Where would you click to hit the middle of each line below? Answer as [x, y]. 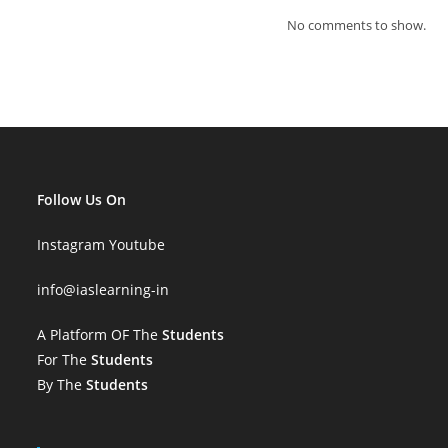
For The [64, 360]
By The [62, 385]
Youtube [137, 245]
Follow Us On [82, 200]
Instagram [71, 245]
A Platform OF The [100, 335]
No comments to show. [356, 25]
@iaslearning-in [116, 290]
